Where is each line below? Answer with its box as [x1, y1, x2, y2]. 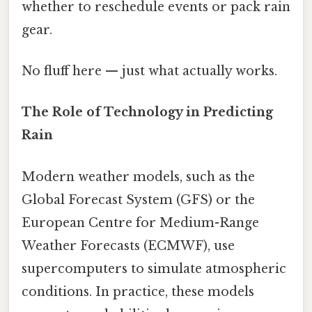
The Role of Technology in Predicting [22, 104, 273, 120]
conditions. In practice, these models [22, 283, 254, 299]
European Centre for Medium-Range [22, 214, 259, 231]
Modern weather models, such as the [22, 169, 255, 185]
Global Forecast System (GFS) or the [22, 192, 255, 208]
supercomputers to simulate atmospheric [22, 260, 286, 276]
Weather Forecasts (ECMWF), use [22, 237, 235, 253]
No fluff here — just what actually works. [22, 63, 277, 79]
